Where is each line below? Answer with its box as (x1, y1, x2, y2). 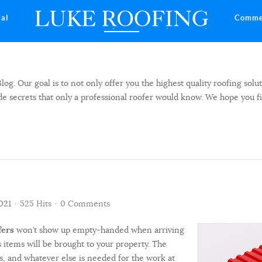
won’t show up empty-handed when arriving (14, 224, 184, 235)
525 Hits (20, 198, 51, 209)
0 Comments (60, 198, 110, 209)
